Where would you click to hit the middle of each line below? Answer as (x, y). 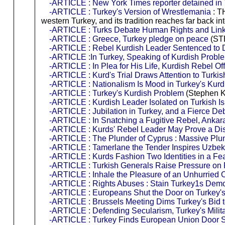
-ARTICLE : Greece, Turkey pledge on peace (129, 39)
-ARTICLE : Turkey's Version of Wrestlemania (130, 12)
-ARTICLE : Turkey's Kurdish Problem (116, 93)
